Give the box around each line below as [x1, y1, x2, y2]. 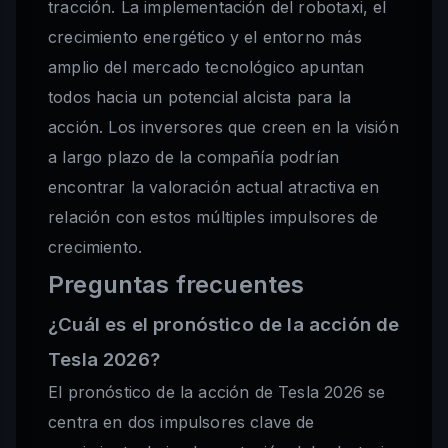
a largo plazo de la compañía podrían [48, 147, 340, 168]
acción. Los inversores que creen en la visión [48, 117, 399, 138]
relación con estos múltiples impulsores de [48, 207, 379, 228]
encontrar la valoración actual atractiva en [48, 177, 380, 198]
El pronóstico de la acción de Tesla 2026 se [48, 382, 386, 403]
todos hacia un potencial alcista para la [48, 87, 351, 108]
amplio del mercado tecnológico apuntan [48, 57, 365, 78]
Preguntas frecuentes [48, 270, 305, 300]
